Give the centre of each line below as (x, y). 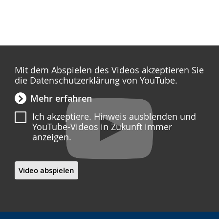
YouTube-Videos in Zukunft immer (102, 127)
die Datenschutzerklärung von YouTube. (96, 80)
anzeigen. (52, 137)
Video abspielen (46, 171)
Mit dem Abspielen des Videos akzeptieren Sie (109, 70)
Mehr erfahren (61, 98)
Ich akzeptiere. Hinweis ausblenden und (114, 117)
